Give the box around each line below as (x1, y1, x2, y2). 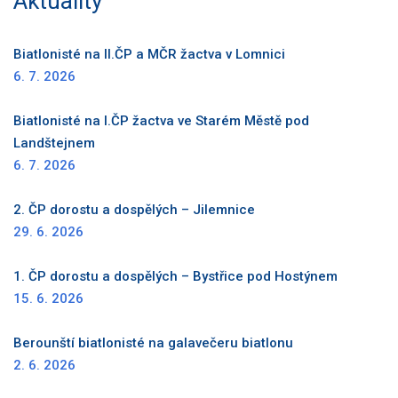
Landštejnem (13, 134, 95, 151)
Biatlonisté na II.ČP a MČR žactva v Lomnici (13, 45, 285, 62)
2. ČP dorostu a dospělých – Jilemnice (13, 201, 255, 218)
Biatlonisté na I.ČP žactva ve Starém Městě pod (13, 112, 309, 129)
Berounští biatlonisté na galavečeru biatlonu (13, 334, 293, 351)
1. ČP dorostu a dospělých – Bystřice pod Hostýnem (13, 267, 338, 284)
